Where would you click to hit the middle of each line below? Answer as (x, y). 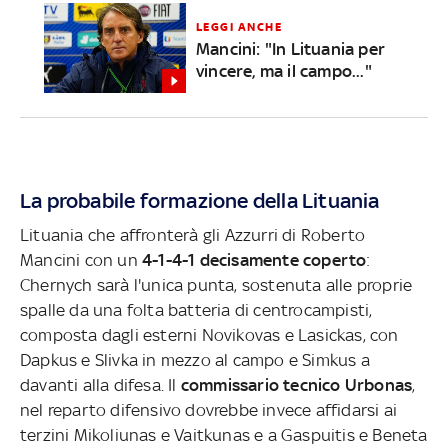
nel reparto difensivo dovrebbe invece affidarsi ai (208, 409)
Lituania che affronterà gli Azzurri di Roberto (193, 234)
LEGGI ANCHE (239, 27)
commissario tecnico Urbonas (296, 384)
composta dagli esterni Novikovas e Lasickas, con (209, 334)
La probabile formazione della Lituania (200, 200)
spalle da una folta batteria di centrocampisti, (196, 309)
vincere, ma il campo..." (283, 71)
